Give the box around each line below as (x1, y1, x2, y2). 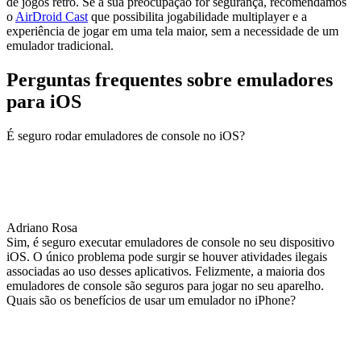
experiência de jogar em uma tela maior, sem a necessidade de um (6, 24, 338, 39)
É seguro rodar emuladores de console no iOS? (6, 129, 245, 143)
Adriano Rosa (6, 221, 77, 235)
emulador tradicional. (6, 39, 114, 53)
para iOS (6, 91, 81, 113)
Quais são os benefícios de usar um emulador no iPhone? (6, 293, 296, 308)
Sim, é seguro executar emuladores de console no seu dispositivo (6, 235, 334, 250)
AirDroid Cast (15, 10, 88, 24)
